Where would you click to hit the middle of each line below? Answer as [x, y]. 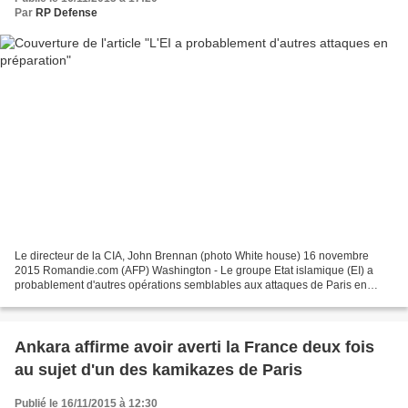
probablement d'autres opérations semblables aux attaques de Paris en [191, 286]
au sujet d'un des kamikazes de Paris [158, 370]
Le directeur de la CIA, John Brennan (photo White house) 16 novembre [192, 256]
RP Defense [66, 12]
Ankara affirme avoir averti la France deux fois [194, 347]
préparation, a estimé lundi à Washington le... [126, 300]
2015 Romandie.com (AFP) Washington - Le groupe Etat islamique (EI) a [194, 271]
